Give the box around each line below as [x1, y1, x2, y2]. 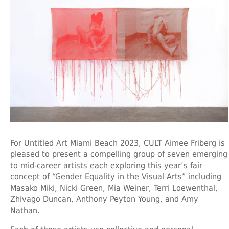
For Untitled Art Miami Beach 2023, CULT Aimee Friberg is [10, 138, 225, 148]
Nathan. [10, 205, 40, 216]
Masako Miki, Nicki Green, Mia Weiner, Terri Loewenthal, [10, 183, 218, 193]
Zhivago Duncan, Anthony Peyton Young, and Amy [10, 194, 198, 204]
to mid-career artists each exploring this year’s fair [10, 161, 202, 171]
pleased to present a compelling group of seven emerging [10, 149, 227, 159]
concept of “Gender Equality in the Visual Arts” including [10, 172, 221, 182]
